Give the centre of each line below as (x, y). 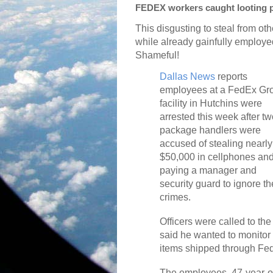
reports (231, 77)
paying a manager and (208, 171)
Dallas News (187, 77)
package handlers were (210, 130)
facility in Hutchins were (211, 104)
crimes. (175, 197)
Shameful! (157, 55)
